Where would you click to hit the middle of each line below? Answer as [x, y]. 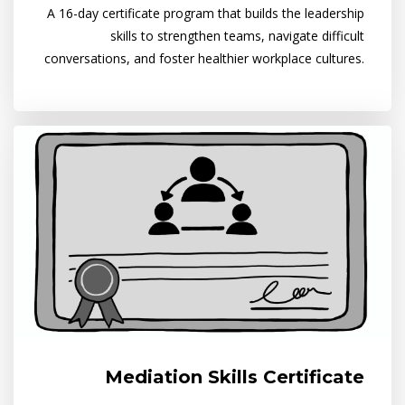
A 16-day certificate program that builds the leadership [206, 14]
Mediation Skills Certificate [235, 377]
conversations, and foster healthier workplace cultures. [204, 59]
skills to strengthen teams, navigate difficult [237, 36]
